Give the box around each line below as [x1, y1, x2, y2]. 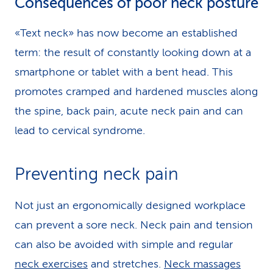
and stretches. [88, 258, 164, 270]
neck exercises [15, 258, 88, 270]
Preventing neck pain [15, 165, 179, 183]
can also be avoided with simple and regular [15, 238, 233, 250]
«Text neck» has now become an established [15, 27, 238, 39]
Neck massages [164, 258, 241, 270]
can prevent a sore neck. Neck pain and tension [15, 219, 253, 231]
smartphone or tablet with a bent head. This [15, 66, 233, 78]
